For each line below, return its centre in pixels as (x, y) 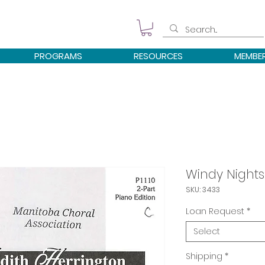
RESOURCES (158, 56)
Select (207, 231)
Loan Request (215, 211)
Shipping (204, 256)
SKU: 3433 (203, 189)
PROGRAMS (58, 56)
